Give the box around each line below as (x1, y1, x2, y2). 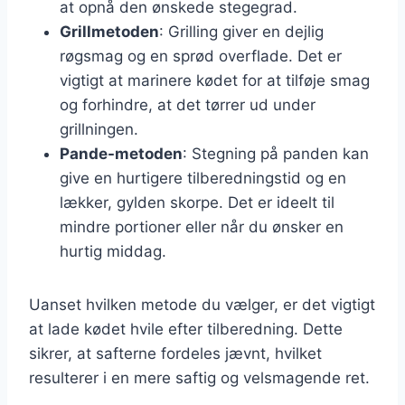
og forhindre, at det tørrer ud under (60, 95, 316, 114)
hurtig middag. (60, 241, 166, 260)
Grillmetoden (60, 22, 159, 41)
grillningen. (60, 119, 138, 138)
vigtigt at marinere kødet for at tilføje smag (60, 71, 370, 89)
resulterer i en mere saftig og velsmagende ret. (29, 368, 370, 387)
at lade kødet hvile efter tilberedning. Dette (29, 319, 343, 338)
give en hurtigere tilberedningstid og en (60, 168, 346, 187)
